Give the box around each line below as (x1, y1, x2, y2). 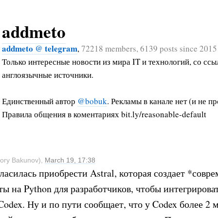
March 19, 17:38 (45, 156, 95, 164)
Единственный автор (2, 95, 77, 107)
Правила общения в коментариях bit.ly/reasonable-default (2, 108, 206, 120)
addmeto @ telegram (2, 42, 77, 54)
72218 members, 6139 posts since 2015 (81, 42, 217, 54)
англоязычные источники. (2, 69, 93, 80)
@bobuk (77, 95, 107, 107)
